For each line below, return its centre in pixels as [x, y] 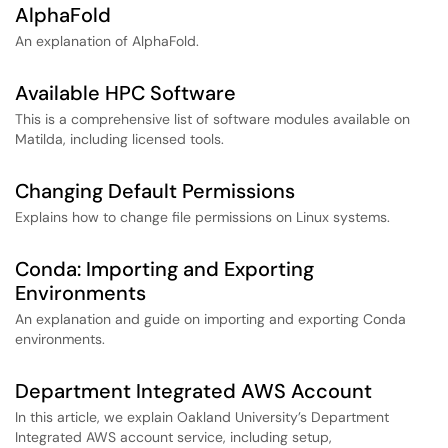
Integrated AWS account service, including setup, [173, 437]
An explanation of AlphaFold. [107, 41]
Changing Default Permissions [155, 191]
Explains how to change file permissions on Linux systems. [202, 217]
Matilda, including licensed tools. [119, 139]
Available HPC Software [125, 93]
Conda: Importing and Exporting [164, 269]
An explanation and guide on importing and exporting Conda [210, 319]
